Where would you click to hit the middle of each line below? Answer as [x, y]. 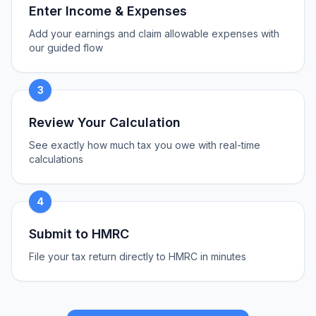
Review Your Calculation [105, 122]
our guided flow [66, 48]
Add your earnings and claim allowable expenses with [154, 34]
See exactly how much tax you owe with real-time [145, 145]
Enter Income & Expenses [108, 11]
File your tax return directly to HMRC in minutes [138, 256]
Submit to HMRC [79, 234]
